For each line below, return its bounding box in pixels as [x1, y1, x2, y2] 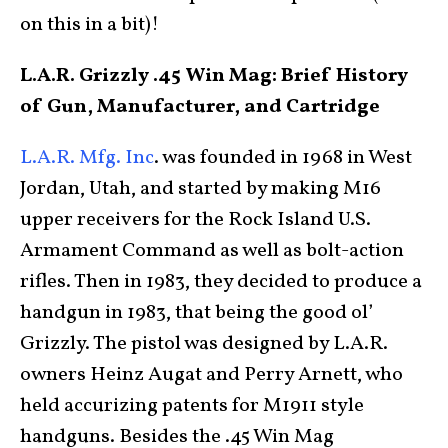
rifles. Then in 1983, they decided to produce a [20, 268, 422, 296]
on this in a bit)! [20, 11, 159, 39]
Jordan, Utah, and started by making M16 [20, 175, 381, 203]
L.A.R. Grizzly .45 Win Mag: [20, 62, 281, 90]
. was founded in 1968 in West [154, 144, 412, 172]
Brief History [281, 62, 408, 90]
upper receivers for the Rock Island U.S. [20, 206, 371, 234]
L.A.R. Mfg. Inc [20, 144, 154, 172]
